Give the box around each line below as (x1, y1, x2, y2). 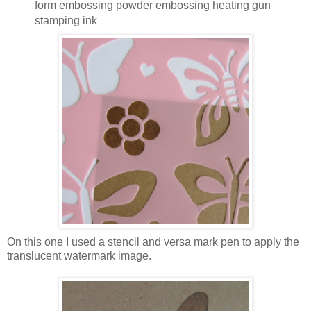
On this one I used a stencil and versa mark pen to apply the (7, 236, 299, 249)
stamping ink (34, 15, 97, 27)
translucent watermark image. (7, 250, 151, 262)
